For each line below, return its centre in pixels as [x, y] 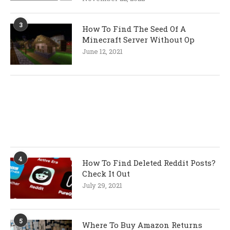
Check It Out [106, 174]
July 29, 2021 [102, 186]
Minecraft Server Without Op [139, 40]
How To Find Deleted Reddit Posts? [149, 163]
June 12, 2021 [102, 52]
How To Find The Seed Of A [134, 29]
